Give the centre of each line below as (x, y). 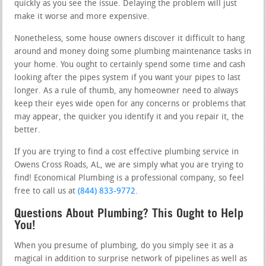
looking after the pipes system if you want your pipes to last (128, 78)
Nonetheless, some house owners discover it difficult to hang (130, 39)
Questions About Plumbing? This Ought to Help (129, 213)
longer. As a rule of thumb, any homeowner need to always (126, 91)
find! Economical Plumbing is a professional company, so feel (129, 178)
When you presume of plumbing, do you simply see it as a (124, 246)
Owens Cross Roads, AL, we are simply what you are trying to (129, 165)
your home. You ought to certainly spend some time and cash (130, 65)
